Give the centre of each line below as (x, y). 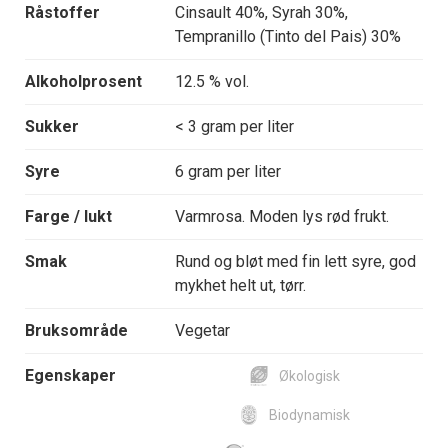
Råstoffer (62, 13)
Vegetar (202, 331)
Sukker (52, 127)
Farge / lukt (68, 217)
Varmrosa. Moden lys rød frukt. (282, 217)
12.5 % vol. (212, 82)
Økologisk (309, 376)
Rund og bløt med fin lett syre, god (295, 262)
